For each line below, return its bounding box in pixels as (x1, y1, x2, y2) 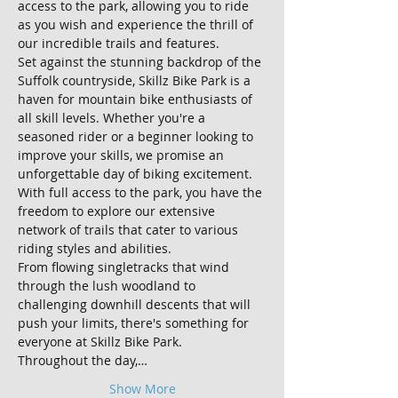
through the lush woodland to (18, 277, 199, 294)
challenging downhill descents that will (18, 296, 254, 313)
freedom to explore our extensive (18, 203, 219, 219)
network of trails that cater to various (18, 221, 242, 238)
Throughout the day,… (18, 352, 147, 369)
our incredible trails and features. (18, 35, 219, 52)
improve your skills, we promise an (18, 147, 227, 163)
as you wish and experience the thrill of (18, 16, 257, 33)
